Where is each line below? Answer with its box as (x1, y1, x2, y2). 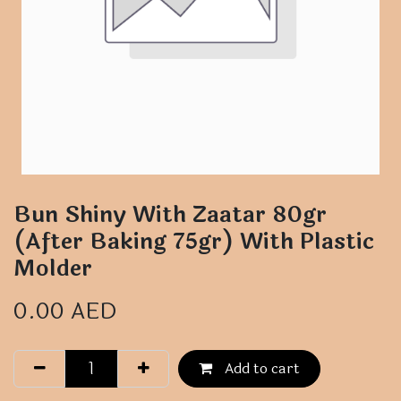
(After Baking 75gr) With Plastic (13, 224, 374, 260)
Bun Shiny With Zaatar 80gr (13, 197, 327, 233)
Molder (13, 251, 92, 286)
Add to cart (220, 357, 300, 380)
